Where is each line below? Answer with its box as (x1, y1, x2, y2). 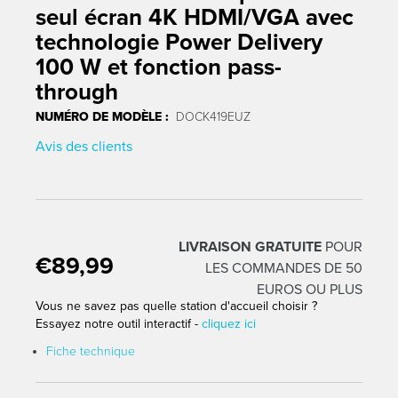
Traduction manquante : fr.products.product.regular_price (35, 259, 307, 272)
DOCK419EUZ (176, 109, 251, 125)
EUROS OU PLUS (257, 280, 362, 298)
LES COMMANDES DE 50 (205, 259, 362, 277)
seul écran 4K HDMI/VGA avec (36, 3, 354, 31)
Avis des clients (36, 137, 132, 155)
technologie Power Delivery (36, 28, 322, 56)
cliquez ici (202, 315, 256, 331)
